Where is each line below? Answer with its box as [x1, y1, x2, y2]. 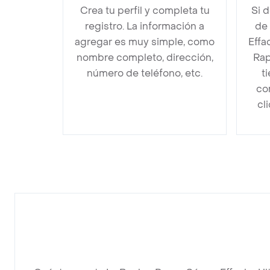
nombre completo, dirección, [76, 51, 213, 64]
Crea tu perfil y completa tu [80, 4, 210, 17]
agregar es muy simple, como [75, 36, 215, 48]
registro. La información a [85, 20, 204, 33]
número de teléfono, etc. [87, 67, 202, 80]
